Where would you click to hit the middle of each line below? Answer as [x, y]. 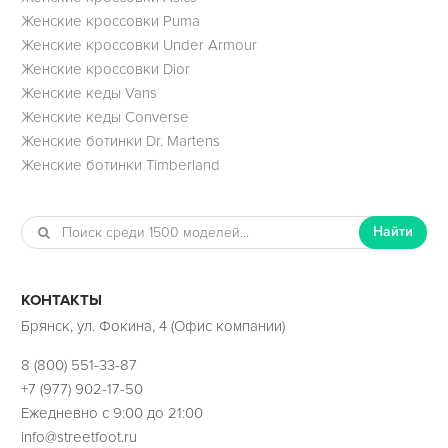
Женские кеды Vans [88, 92]
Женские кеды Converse [104, 116]
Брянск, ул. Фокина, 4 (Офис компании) [152, 326]
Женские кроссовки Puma [110, 20]
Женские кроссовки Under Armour [138, 44]
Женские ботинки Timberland [120, 164]
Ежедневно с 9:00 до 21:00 [111, 413]
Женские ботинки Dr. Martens [120, 140]
